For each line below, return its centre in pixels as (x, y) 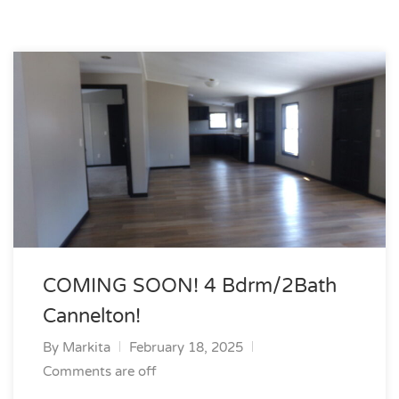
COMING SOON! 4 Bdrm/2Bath (190, 286)
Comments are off (100, 371)
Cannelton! (92, 316)
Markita (86, 347)
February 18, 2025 (186, 347)
